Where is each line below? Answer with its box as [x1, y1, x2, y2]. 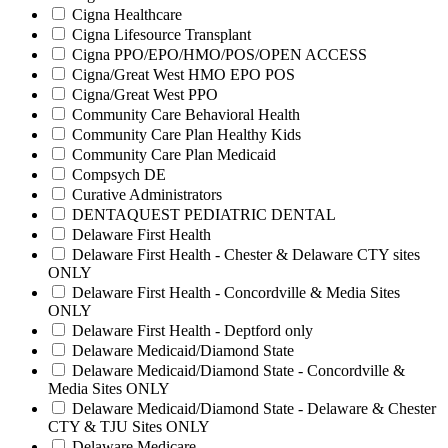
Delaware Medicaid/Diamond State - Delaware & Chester [72, 400, 436, 418]
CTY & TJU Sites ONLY [48, 418, 210, 436]
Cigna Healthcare [72, 6, 182, 24]
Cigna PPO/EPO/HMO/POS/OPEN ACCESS [72, 46, 367, 64]
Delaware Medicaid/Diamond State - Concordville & [72, 362, 405, 380]
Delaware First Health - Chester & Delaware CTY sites [72, 246, 420, 264]
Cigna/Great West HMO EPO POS [72, 66, 295, 84]
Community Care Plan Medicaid [72, 146, 276, 164]
